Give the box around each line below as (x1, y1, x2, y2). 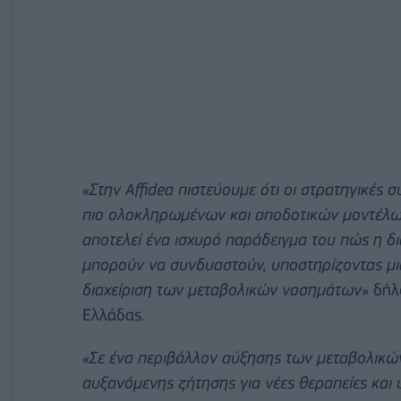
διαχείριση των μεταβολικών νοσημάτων (82, 280, 362, 300)
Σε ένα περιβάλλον (90, 347, 218, 367)
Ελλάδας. (82, 305, 145, 325)
